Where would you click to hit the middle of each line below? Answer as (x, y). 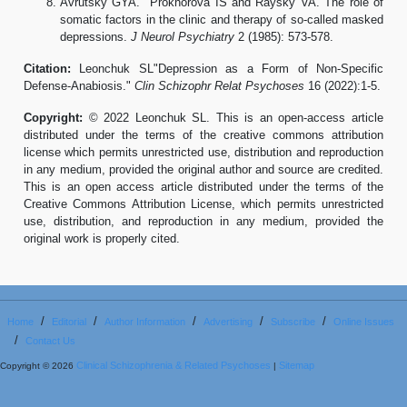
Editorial (69, 321)
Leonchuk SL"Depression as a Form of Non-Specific (227, 68)
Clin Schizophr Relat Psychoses (219, 85)
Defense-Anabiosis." (79, 85)
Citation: (47, 68)
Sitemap (297, 366)
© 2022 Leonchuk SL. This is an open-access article (233, 117)
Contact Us (50, 340)
